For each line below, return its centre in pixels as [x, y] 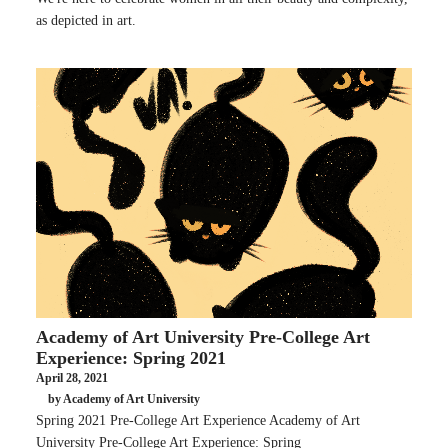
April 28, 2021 [72, 377]
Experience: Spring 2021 [131, 357]
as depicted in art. [86, 20]
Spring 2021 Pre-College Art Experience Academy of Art [198, 420]
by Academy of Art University [124, 399]
